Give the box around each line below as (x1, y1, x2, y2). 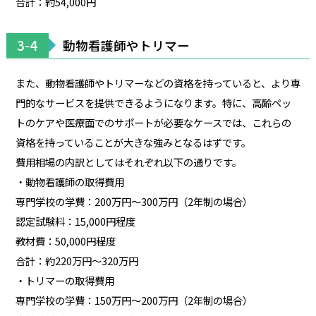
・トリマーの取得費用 (15, 272, 114, 288)
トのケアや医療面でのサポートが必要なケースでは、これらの (15, 114, 291, 130)
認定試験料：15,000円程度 (15, 213, 135, 229)
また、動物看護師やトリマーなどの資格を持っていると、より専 (15, 75, 300, 90)
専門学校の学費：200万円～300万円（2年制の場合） (15, 193, 253, 209)
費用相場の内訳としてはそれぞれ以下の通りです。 (15, 154, 242, 169)
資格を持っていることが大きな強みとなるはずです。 (15, 134, 251, 150)
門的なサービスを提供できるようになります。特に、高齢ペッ (15, 95, 291, 110)
